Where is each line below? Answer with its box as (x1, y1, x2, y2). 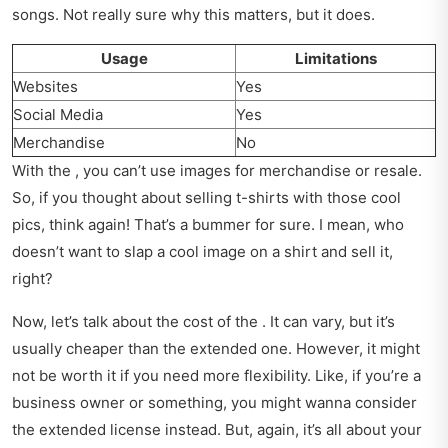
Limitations (294, 49, 377, 69)
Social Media (13, 105, 103, 125)
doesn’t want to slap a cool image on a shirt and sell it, (12, 242, 393, 262)
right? (12, 269, 53, 289)
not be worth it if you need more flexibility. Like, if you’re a (12, 366, 421, 386)
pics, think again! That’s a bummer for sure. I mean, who (12, 215, 404, 235)
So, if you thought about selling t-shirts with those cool (12, 188, 401, 208)
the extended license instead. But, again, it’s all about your (12, 420, 422, 440)
